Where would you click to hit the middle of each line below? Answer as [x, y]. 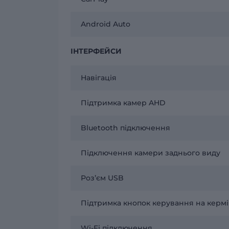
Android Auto [106, 24]
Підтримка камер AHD [123, 102]
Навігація [99, 77]
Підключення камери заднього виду [151, 153]
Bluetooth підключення [125, 128]
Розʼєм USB [102, 178]
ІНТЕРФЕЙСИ [96, 51]
